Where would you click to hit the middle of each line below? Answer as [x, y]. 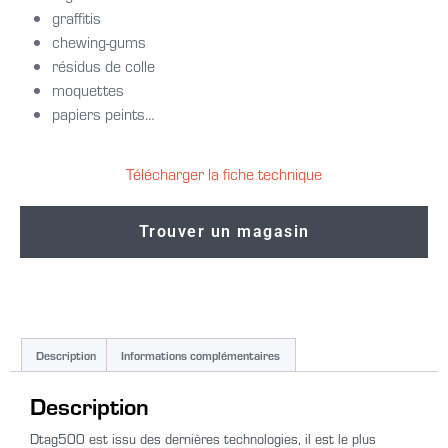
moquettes [88, 90]
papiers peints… [103, 114]
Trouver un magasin [224, 232]
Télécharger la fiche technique [224, 174]
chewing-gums [99, 42]
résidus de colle [103, 66]
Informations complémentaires [201, 355]
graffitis [76, 18]
